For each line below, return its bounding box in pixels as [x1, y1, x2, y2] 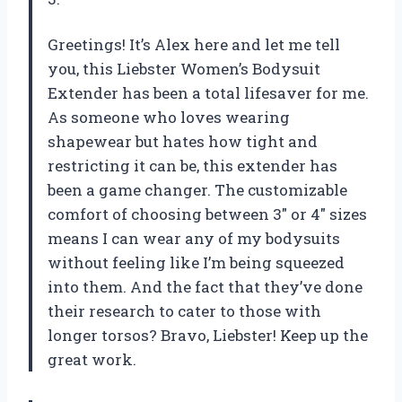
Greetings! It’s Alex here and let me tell [48, 33, 340, 55]
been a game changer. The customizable [48, 179, 347, 200]
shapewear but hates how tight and [48, 130, 318, 152]
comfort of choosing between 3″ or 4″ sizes [48, 203, 367, 224]
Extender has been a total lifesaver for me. [48, 82, 369, 103]
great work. [48, 348, 136, 370]
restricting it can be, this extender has [48, 154, 337, 176]
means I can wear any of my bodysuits [48, 227, 340, 249]
